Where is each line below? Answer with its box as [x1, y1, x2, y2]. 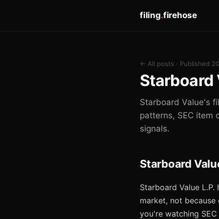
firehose [163, 10, 197, 20]
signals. [140, 124, 170, 133]
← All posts [140, 60, 174, 67]
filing [140, 10, 161, 20]
